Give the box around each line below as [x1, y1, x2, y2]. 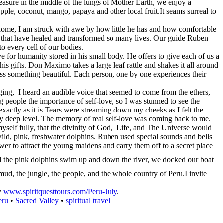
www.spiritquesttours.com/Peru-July [3, 187, 117, 196]
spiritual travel [66, 196, 110, 205]
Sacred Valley [15, 196, 59, 205]
